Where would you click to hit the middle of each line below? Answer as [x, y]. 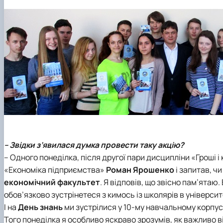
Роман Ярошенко [140, 169]
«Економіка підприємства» [55, 169]
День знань [40, 207]
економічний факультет [52, 182]
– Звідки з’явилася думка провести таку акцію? [94, 145]
